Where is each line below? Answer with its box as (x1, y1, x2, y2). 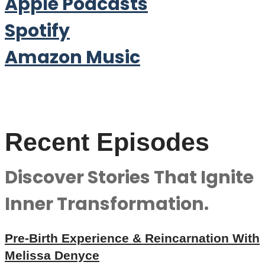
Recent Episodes (5, 128, 209, 156)
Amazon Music (5, 45, 140, 70)
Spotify (5, 18, 70, 43)
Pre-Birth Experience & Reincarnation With (5, 231, 260, 245)
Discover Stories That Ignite (5, 165, 254, 190)
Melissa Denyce (5, 248, 99, 262)
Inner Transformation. (5, 192, 209, 216)
